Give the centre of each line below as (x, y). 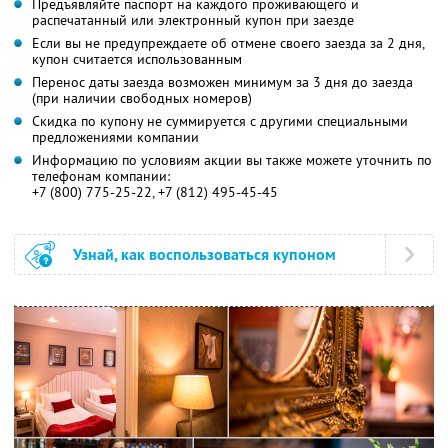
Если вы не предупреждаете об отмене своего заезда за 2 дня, (228, 43)
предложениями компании (115, 137)
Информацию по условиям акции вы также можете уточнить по (232, 160)
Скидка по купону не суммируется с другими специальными (220, 121)
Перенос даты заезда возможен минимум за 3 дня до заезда (222, 82)
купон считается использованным (137, 59)
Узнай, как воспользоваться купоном (204, 255)
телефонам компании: (101, 176)
